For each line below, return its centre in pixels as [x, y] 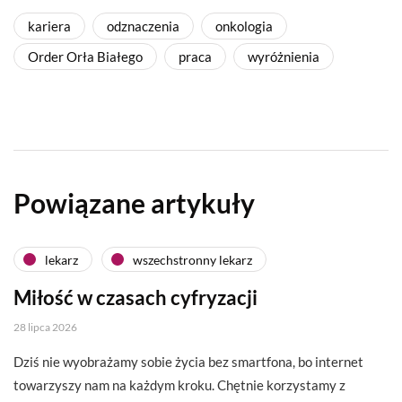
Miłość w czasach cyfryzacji [135, 298]
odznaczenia [143, 26]
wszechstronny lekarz [192, 259]
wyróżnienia [284, 57]
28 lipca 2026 [45, 328]
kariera [49, 26]
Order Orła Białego [85, 57]
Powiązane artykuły [134, 203]
